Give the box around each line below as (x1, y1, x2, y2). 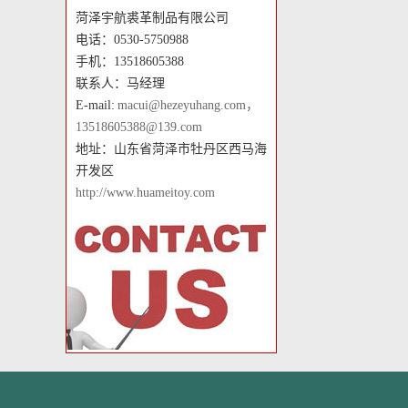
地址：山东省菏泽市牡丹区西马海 (76, 142, 267, 156)
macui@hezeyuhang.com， (117, 98, 259, 112)
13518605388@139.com (76, 120, 202, 134)
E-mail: (76, 98, 117, 112)
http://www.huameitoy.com (76, 186, 215, 199)
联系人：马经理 (76, 76, 165, 90)
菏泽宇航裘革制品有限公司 (76, 11, 229, 25)
